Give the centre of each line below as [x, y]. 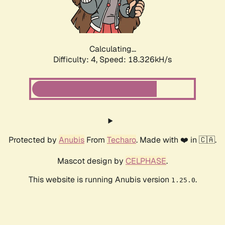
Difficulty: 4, [76, 60]
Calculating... [113, 49]
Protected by [34, 140]
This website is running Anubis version [100, 180]
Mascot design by [91, 161]
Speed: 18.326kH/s [136, 60]
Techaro [122, 140]
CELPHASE [146, 161]
